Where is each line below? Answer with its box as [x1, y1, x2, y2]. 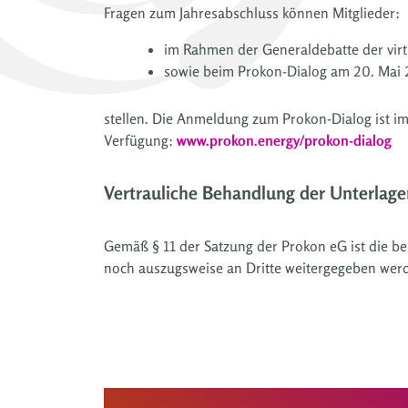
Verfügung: [104, 130, 177, 149]
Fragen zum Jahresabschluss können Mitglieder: [104, 3, 400, 22]
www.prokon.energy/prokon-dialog [177, 130, 392, 149]
